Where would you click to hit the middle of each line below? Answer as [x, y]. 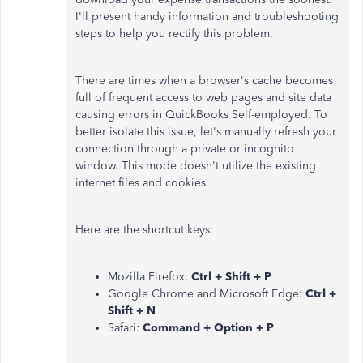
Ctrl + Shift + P [231, 277]
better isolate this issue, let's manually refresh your [206, 132]
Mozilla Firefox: [149, 277]
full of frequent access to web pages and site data [203, 98]
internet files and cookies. [144, 183]
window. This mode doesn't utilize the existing [196, 166]
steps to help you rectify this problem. [174, 34]
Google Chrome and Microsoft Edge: [207, 294]
